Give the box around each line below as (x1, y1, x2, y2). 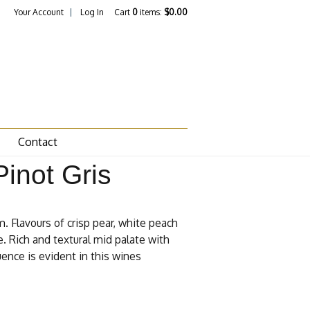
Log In (80, 7, 104, 17)
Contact (18, 135, 57, 149)
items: (138, 7, 164, 17)
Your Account (14, 7, 64, 17)
